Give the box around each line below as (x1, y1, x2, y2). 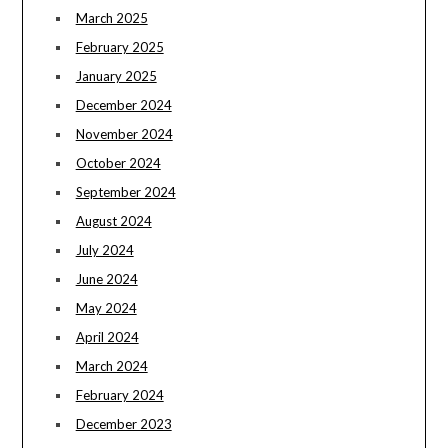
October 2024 (75, 155, 161, 172)
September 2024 (75, 184, 176, 201)
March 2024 (75, 358, 148, 375)
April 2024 (75, 329, 139, 346)
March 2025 (75, 10, 148, 27)
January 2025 (75, 68, 157, 85)
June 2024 (75, 271, 138, 288)
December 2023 (75, 416, 172, 433)
